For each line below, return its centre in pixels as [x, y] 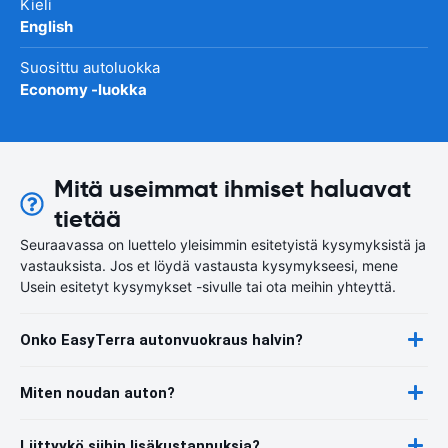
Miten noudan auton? [97, 392]
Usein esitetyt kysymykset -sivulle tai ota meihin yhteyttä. [208, 286]
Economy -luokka [83, 89]
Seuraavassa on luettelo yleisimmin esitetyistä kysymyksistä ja [223, 244]
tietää [88, 218]
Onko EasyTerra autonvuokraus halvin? [161, 339]
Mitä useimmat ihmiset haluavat [233, 188]
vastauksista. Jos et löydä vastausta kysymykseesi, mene [209, 265]
